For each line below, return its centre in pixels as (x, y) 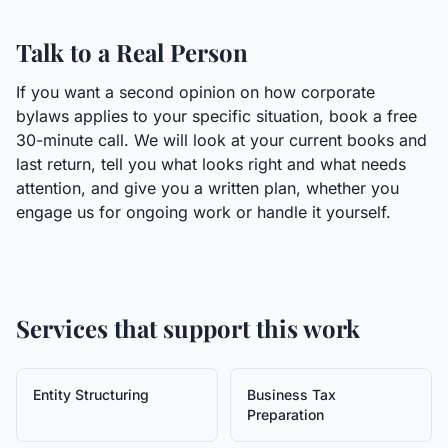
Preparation (285, 414)
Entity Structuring (91, 394)
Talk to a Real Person (132, 52)
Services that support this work (188, 328)
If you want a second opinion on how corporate (195, 92)
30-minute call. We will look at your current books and (221, 140)
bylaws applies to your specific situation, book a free (216, 116)
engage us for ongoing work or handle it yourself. (203, 212)
